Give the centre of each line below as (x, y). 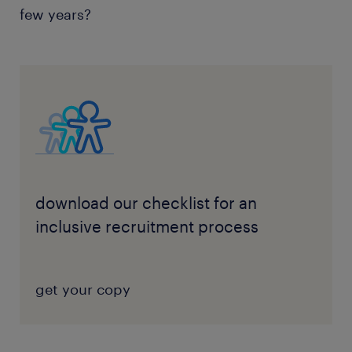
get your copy (82, 290)
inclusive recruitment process (147, 227)
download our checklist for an (146, 203)
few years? (55, 15)
